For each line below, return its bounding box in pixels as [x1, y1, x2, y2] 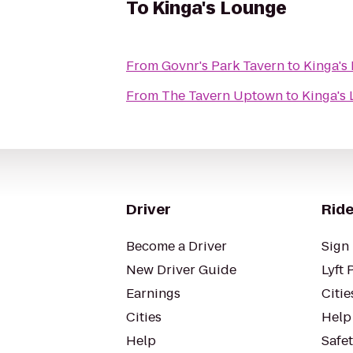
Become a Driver [126, 237, 227, 255]
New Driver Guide [126, 261, 236, 279]
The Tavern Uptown [162, 87, 283, 105]
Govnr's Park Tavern [162, 57, 284, 75]
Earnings [126, 284, 180, 303]
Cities [126, 308, 162, 326]
